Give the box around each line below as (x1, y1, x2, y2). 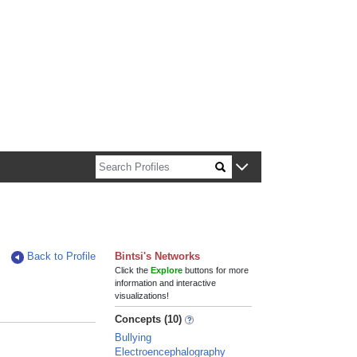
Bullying (115, 331, 152, 343)
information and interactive (115, 278, 217, 288)
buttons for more (182, 265, 249, 275)
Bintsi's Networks (115, 250, 201, 262)
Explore (151, 265, 183, 275)
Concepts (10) (115, 313, 182, 325)
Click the (115, 265, 151, 275)
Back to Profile (27, 250, 96, 262)
